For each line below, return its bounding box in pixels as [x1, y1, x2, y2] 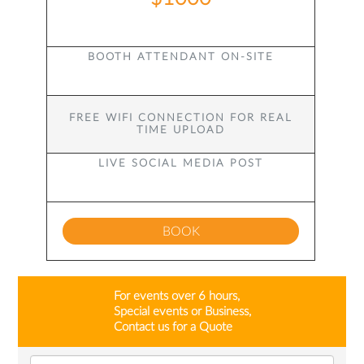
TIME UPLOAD [136, 125, 225, 136]
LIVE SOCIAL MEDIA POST [98, 158, 263, 169]
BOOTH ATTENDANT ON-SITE [88, 52, 274, 63]
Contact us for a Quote [113, 321, 232, 333]
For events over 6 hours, [113, 290, 240, 302]
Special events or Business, [113, 305, 251, 318]
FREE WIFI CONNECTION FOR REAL [69, 113, 292, 123]
